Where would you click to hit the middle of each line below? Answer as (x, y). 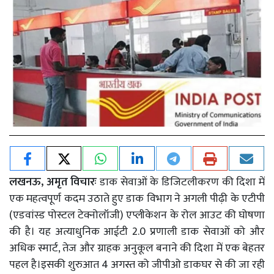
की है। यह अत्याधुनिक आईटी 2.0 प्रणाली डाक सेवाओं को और (137, 231)
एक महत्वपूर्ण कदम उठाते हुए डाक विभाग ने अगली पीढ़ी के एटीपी (137, 198)
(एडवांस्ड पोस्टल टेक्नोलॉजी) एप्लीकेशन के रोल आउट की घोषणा (137, 215)
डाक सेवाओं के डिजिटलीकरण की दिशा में (182, 182)
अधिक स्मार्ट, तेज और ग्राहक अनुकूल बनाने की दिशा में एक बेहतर (137, 248)
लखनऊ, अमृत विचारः (54, 182)
